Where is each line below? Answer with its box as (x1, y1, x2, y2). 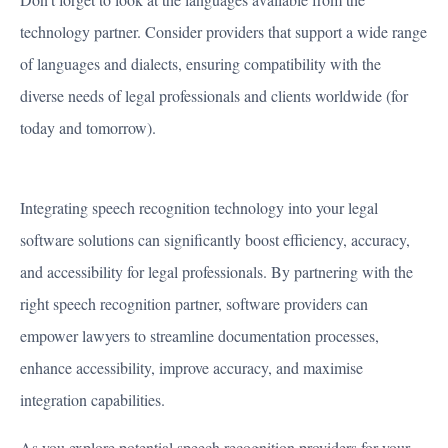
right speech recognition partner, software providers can (20, 293, 368, 315)
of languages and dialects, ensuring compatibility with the (20, 53, 381, 75)
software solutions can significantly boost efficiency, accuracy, (20, 229, 410, 251)
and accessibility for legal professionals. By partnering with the (20, 261, 413, 283)
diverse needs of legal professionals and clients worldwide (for (20, 85, 408, 107)
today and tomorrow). (20, 117, 156, 139)
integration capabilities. (20, 389, 165, 411)
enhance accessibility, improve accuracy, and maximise (20, 357, 363, 379)
